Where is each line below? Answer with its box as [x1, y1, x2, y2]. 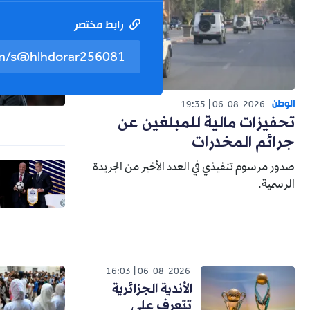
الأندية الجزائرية [112, 280, 192, 298]
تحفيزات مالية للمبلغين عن [118, 113, 295, 135]
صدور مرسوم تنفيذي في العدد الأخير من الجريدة [93, 162, 295, 175]
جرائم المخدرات [192, 132, 295, 154]
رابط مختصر [73, 16, 126, 36]
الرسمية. [258, 179, 295, 192]
